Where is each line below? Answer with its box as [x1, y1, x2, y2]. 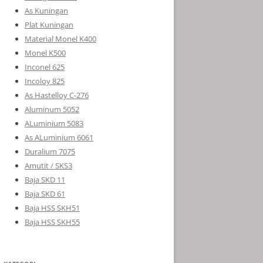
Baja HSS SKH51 [25, 203, 80, 213]
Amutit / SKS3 [25, 160, 72, 171]
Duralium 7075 [25, 146, 75, 157]
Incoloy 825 [25, 76, 65, 86]
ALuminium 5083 [25, 118, 83, 129]
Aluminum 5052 [25, 104, 79, 114]
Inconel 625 [25, 62, 65, 72]
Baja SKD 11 [25, 174, 65, 185]
